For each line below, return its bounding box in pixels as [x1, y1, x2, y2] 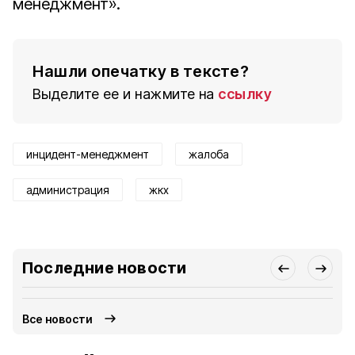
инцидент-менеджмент [26, 147, 149, 161]
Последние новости [22, 258, 187, 277]
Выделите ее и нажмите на [32, 86, 215, 102]
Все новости [22, 311, 94, 326]
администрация [26, 183, 109, 197]
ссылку [218, 86, 272, 102]
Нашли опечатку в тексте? [32, 62, 249, 81]
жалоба [189, 147, 229, 161]
